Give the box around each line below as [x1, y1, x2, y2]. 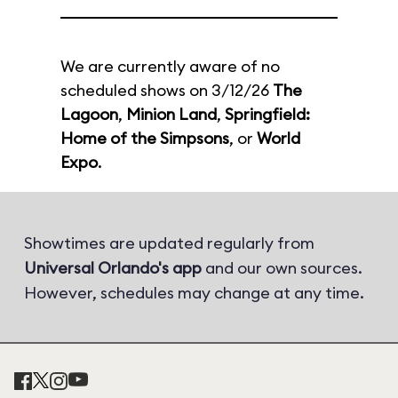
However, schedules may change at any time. [24, 283, 364, 303]
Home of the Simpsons [60, 128, 229, 148]
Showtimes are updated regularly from [24, 233, 314, 253]
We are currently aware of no [60, 56, 280, 76]
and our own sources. [202, 258, 362, 278]
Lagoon [60, 104, 118, 124]
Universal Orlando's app [24, 258, 202, 278]
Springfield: [225, 104, 310, 124]
